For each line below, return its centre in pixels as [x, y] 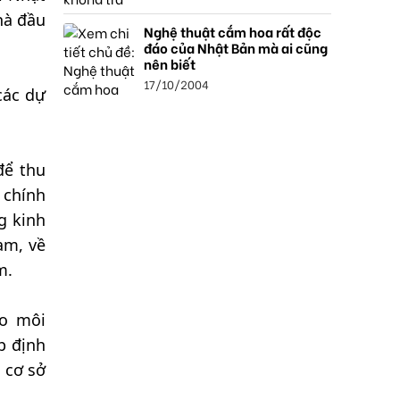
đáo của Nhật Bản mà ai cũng [236, 47]
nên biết [170, 63]
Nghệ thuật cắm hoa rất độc [233, 31]
